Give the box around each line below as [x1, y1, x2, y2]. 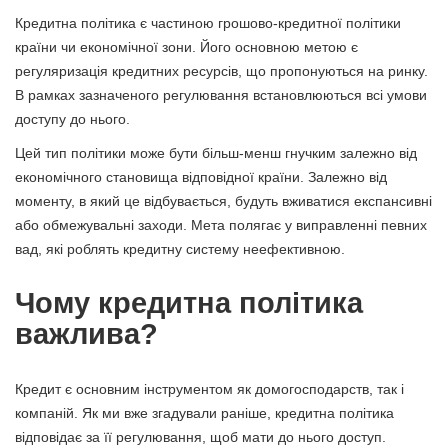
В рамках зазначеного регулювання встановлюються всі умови [15, 86, 427, 103]
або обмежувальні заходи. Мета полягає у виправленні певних [15, 216, 427, 233]
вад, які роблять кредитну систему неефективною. [15, 240, 345, 257]
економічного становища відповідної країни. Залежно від [15, 168, 387, 185]
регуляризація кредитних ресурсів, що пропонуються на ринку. [15, 62, 428, 79]
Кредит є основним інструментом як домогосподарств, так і [15, 380, 404, 397]
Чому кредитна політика [15, 286, 363, 319]
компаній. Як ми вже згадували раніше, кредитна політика [15, 404, 394, 421]
